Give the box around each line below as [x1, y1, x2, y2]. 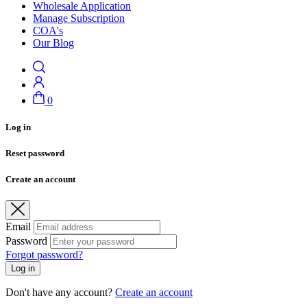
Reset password [5, 147, 64, 158]
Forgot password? [5, 249, 83, 261]
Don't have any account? [5, 286, 115, 299]
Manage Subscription [33, 12, 125, 24]
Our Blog [33, 36, 74, 49]
